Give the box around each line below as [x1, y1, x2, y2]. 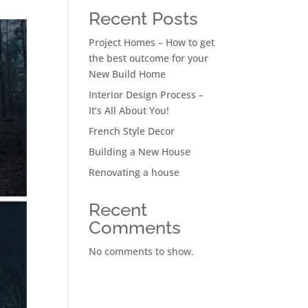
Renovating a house [88, 165, 179, 179]
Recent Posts [88, 8, 198, 29]
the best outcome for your [88, 51, 208, 65]
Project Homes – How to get [88, 35, 214, 49]
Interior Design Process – [88, 87, 203, 101]
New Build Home [88, 67, 166, 80]
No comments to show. [88, 244, 194, 258]
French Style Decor [88, 124, 175, 137]
